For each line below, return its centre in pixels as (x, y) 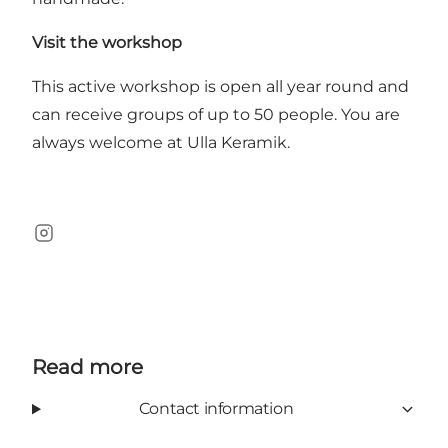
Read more (87, 367)
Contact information (216, 409)
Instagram (72, 243)
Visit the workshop (107, 43)
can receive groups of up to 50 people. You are (216, 115)
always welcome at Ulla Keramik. (161, 143)
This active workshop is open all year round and (220, 87)
